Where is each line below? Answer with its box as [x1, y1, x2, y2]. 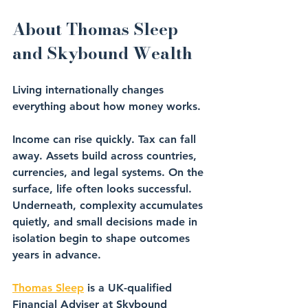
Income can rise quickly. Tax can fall [12, 133, 199, 146]
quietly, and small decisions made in [12, 215, 201, 228]
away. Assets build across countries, [12, 149, 200, 162]
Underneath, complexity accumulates [12, 199, 206, 212]
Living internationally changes [12, 83, 167, 96]
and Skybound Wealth [12, 41, 192, 66]
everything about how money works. [12, 100, 201, 113]
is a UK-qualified [84, 281, 175, 294]
